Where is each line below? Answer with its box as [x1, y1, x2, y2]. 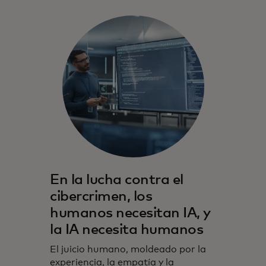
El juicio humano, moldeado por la [50, 245, 206, 255]
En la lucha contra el [50, 173, 183, 188]
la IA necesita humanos [50, 223, 204, 237]
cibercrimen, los [50, 189, 153, 204]
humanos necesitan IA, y [50, 206, 211, 221]
